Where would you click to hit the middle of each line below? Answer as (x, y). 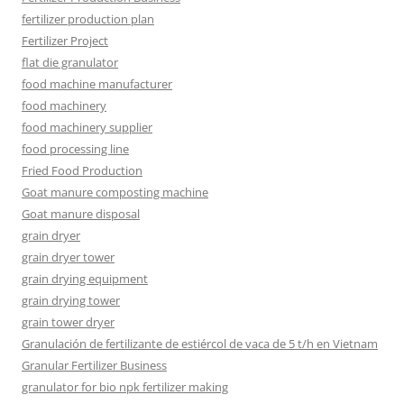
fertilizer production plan (88, 18)
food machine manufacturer (97, 83)
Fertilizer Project (65, 40)
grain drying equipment (85, 278)
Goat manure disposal (81, 213)
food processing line (75, 148)
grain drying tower (71, 300)
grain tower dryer (68, 321)
